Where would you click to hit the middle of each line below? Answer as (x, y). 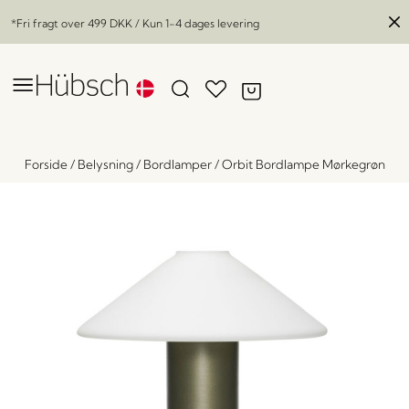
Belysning (105, 164)
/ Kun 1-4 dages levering (196, 23)
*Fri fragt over (49, 23)
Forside (46, 164)
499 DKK (110, 23)
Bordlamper (177, 164)
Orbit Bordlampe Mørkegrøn (303, 164)
